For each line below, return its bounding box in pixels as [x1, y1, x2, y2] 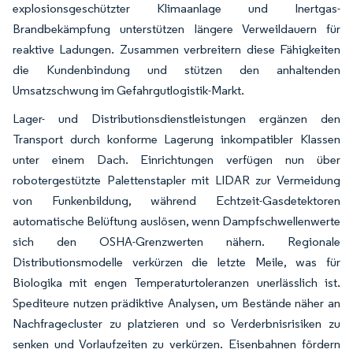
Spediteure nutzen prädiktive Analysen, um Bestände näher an [13, 295, 340, 310]
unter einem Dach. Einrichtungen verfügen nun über [13, 152, 340, 167]
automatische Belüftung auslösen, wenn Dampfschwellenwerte [13, 214, 340, 229]
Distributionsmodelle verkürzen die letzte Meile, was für [13, 255, 340, 269]
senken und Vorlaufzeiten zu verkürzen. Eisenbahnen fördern [13, 336, 340, 351]
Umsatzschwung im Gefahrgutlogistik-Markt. [13, 83, 244, 98]
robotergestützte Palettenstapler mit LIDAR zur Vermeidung [13, 173, 340, 188]
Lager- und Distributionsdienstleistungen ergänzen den [13, 111, 340, 126]
